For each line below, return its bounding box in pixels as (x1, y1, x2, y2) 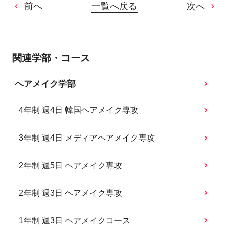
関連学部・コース (12, 52, 90, 63)
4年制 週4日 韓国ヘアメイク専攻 (19, 106, 139, 115)
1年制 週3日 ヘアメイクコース (19, 216, 131, 225)
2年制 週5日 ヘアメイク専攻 (19, 161, 123, 170)
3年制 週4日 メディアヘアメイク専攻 (19, 133, 155, 143)
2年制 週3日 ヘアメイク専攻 (19, 188, 123, 197)
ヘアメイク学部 (14, 79, 76, 89)
